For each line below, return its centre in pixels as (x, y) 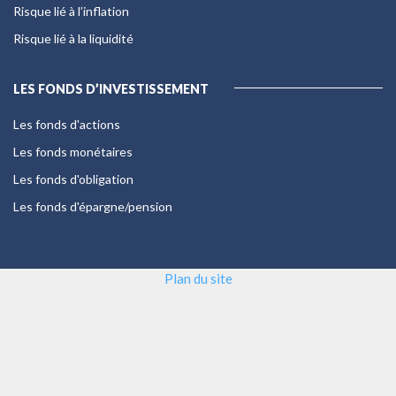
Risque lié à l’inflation (71, 11)
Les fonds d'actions (67, 124)
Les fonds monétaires (73, 151)
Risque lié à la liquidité (73, 38)
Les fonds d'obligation (73, 179)
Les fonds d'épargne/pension (93, 206)
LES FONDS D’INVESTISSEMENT (111, 88)
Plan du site (198, 278)
